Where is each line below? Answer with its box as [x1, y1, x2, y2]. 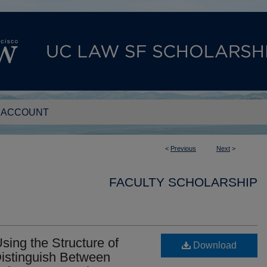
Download [191, 240, 237, 250]
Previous [170, 145, 196, 152]
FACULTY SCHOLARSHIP [109, 175, 257, 189]
